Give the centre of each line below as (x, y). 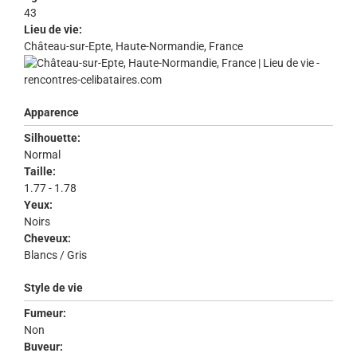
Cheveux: (47, 239)
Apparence (51, 113)
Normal (43, 155)
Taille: (40, 172)
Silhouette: (52, 138)
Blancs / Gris (57, 255)
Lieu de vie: (53, 30)
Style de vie (53, 288)
